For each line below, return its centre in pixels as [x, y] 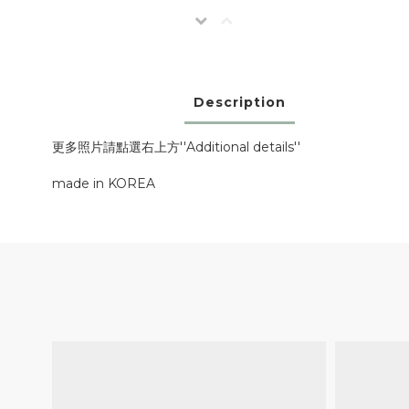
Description [239, 103]
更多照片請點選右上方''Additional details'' [176, 147]
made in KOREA [104, 184]
